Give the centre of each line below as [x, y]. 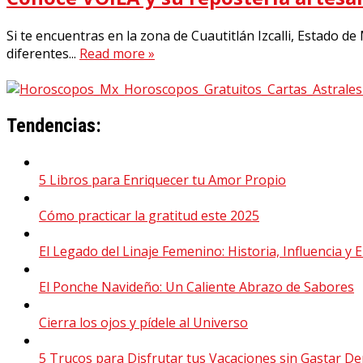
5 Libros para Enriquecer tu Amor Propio [162, 179]
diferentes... [43, 54]
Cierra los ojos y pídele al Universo [143, 322]
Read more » [117, 54]
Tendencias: [54, 126]
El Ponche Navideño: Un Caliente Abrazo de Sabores [196, 286]
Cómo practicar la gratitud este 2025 [149, 215]
